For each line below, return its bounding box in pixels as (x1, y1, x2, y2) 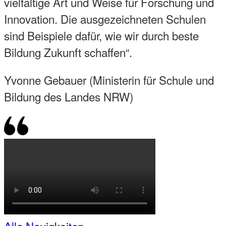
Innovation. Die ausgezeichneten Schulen (4, 11, 206, 27)
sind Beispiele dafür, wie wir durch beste (4, 27, 199, 44)
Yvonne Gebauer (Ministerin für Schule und (4, 72, 214, 88)
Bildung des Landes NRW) (4, 88, 133, 105)
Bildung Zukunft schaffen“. (4, 44, 135, 61)
